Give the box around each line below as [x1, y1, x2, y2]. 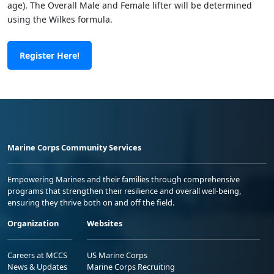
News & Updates [7, 261, 67, 272]
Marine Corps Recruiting [87, 261, 175, 272]
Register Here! [20, 49, 80, 61]
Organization [7, 217, 59, 229]
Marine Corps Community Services [7, 141, 141, 153]
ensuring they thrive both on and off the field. [7, 196, 174, 208]
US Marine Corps [87, 249, 147, 261]
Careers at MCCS [7, 249, 67, 261]
